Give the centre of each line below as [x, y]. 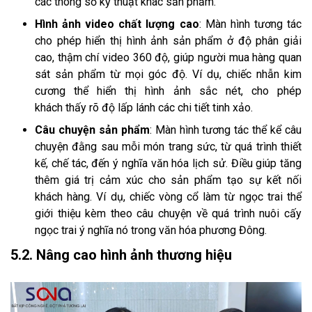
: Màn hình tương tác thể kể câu [226, 130]
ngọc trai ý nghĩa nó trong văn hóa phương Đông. [151, 230]
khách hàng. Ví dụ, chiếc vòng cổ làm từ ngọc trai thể [168, 196]
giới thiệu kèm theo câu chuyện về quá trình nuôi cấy [168, 213]
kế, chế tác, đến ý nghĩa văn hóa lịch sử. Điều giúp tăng [168, 163]
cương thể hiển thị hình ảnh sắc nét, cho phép [168, 91]
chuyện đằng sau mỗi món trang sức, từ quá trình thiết [168, 146]
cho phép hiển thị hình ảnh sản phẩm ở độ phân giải [168, 40]
